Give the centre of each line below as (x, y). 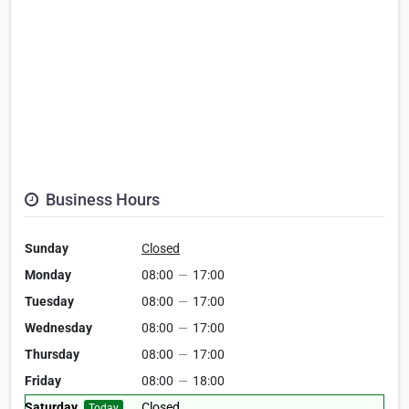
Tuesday (49, 302)
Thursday (52, 355)
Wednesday (58, 328)
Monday (48, 275)
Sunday (47, 249)
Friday (43, 381)
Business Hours (101, 200)
